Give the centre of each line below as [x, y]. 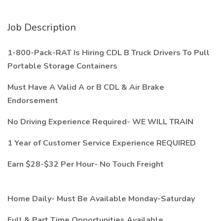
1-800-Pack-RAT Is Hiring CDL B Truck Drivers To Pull [109, 53]
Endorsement [33, 101]
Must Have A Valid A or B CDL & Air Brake [86, 87]
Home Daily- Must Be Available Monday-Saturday [101, 199]
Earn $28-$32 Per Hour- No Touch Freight [86, 164]
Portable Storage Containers [62, 66]
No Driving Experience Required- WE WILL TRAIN [100, 122]
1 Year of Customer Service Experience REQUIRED [102, 143]
